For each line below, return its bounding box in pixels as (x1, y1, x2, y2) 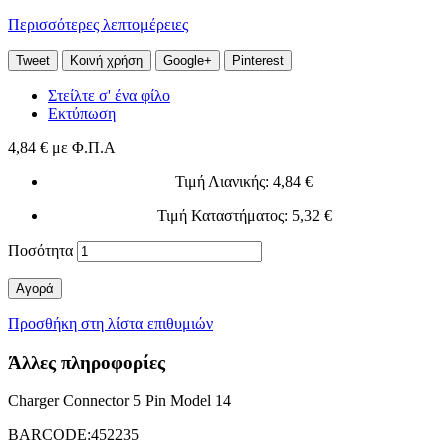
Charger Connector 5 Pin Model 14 (8, 392, 231, 410)
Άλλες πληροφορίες (8, 351, 165, 373)
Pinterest (232, 52, 284, 68)
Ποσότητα (8, 241, 73, 259)
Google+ (163, 52, 212, 68)
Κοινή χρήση (70, 52, 143, 68)
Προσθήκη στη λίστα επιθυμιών (8, 314, 213, 332)
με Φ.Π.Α (48, 138, 116, 156)
